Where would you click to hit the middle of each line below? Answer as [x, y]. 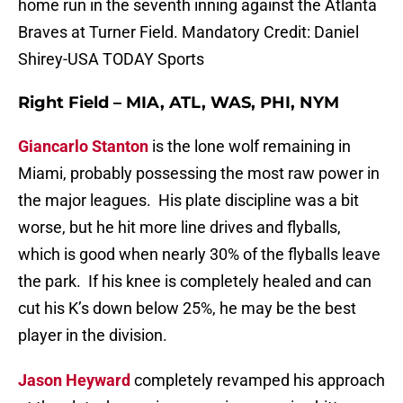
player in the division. [93, 336]
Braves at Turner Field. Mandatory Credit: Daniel [188, 32]
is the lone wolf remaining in [250, 147]
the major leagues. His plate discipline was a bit [188, 201]
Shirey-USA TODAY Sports [111, 59]
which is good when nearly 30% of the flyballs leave [199, 255]
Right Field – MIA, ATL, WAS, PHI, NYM [179, 103]
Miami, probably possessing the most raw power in [199, 174]
